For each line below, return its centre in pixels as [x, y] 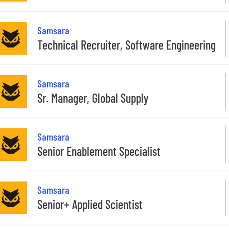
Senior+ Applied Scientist [90, 204]
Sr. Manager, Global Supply [93, 98]
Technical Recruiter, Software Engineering [127, 45]
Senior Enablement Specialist [99, 151]
